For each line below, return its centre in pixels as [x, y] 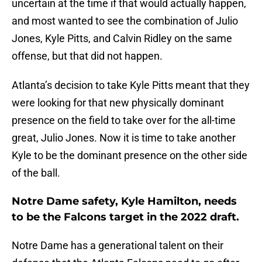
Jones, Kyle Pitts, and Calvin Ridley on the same [122, 39]
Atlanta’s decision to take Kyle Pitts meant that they [131, 85]
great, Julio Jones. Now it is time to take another [124, 138]
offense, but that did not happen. [87, 56]
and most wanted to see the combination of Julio [125, 21]
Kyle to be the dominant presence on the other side [130, 156]
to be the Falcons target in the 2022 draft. [125, 217]
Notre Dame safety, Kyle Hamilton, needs [124, 201]
